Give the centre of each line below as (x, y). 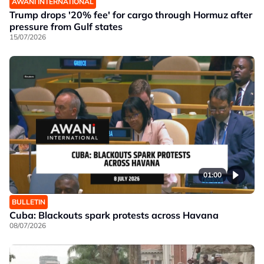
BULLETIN (29, 202)
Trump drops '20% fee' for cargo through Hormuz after (131, 15)
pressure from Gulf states (66, 27)
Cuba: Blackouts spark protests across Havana (114, 215)
